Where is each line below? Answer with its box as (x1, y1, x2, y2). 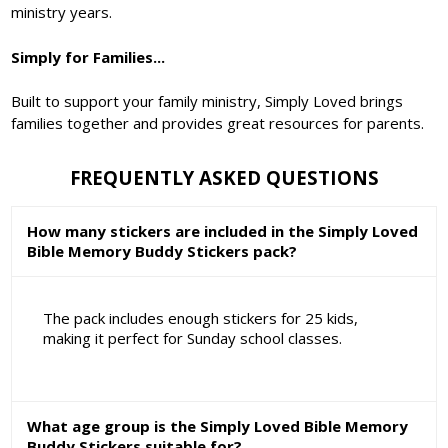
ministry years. (11, 2, 113, 23)
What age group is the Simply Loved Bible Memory (27, 415, 409, 436)
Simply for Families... (11, 46, 166, 67)
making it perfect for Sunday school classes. (42, 327, 342, 348)
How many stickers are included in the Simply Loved (27, 221, 419, 242)
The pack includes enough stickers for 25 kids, (42, 307, 358, 328)
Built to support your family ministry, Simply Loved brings (11, 91, 404, 112)
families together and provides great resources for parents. (11, 113, 425, 134)
